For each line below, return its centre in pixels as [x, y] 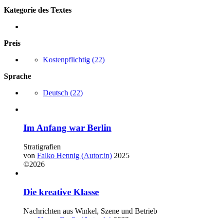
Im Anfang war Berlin [67, 128]
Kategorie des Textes [38, 10]
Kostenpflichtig [66, 59]
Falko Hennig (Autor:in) [74, 156]
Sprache [18, 76]
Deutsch [55, 92]
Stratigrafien [42, 147]
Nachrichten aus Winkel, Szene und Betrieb [90, 211]
